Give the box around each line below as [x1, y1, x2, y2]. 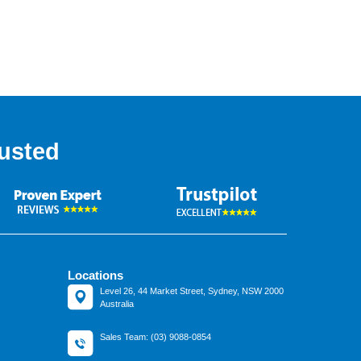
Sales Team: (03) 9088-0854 [99, 332, 211, 342]
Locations [67, 268, 123, 282]
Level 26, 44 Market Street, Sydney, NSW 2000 [99, 286, 284, 296]
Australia [99, 299, 134, 309]
